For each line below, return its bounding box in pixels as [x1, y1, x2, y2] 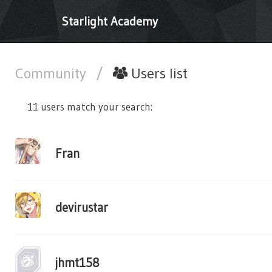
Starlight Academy [62, 14, 158, 29]
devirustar [55, 199, 108, 215]
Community [15, 64, 90, 82]
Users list [127, 64, 188, 82]
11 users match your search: [27, 100, 152, 113]
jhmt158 [55, 254, 100, 270]
